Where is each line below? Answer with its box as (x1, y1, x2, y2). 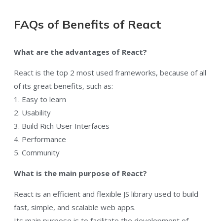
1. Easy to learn (14, 94, 66, 105)
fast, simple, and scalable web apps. (14, 202, 138, 213)
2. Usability (14, 108, 51, 118)
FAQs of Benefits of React (14, 17, 161, 32)
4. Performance (14, 134, 66, 145)
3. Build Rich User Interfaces (14, 121, 110, 131)
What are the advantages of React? (14, 47, 147, 57)
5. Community (14, 147, 60, 158)
